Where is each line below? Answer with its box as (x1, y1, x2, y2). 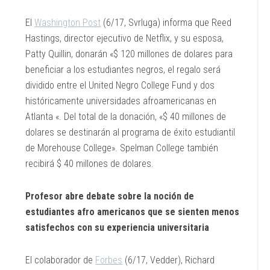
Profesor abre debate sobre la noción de (25, 190, 195, 202)
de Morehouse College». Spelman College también (25, 142, 219, 154)
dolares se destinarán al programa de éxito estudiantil (25, 127, 236, 138)
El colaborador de (25, 254, 96, 266)
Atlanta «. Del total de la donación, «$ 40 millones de (25, 111, 227, 122)
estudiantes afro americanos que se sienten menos (25, 206, 240, 218)
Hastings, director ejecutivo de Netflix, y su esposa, (25, 33, 224, 44)
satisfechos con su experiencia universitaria (25, 222, 210, 233)
